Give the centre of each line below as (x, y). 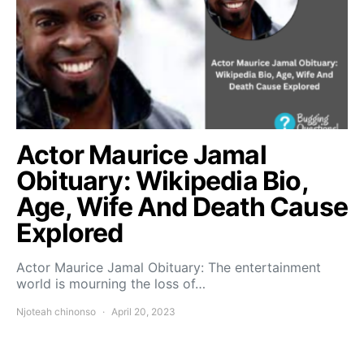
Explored (70, 233)
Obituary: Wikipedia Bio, (162, 181)
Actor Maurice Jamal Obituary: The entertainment (169, 268)
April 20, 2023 (143, 312)
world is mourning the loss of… (111, 284)
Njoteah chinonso (56, 312)
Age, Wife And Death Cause (182, 207)
